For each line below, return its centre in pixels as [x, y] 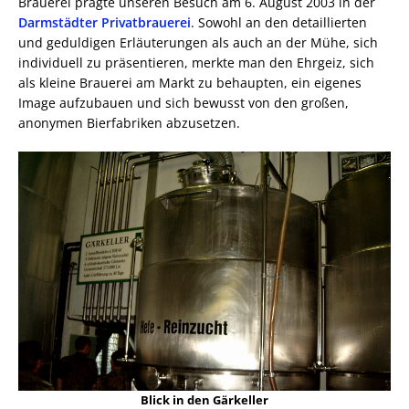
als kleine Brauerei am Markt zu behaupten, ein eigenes [190, 82]
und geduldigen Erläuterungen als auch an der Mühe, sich [198, 42]
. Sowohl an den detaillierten [279, 22]
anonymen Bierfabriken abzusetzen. [129, 122]
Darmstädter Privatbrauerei [105, 22]
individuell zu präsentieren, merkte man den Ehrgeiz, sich [196, 62]
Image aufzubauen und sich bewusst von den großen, [184, 102]
